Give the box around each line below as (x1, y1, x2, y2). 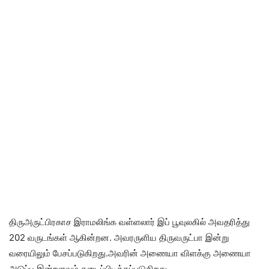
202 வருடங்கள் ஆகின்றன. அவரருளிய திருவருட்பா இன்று (9, 232, 229, 243)
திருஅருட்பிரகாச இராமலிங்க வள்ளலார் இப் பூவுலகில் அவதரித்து (9, 216, 250, 228)
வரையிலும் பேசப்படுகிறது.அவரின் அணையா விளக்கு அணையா (9, 247, 251, 259)
